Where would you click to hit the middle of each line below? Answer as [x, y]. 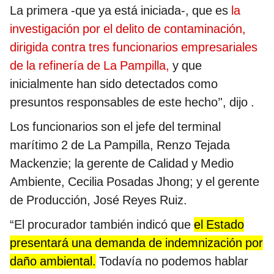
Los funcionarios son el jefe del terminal [115, 126]
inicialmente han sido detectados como [114, 83]
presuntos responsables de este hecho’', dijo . [132, 102]
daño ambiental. [53, 261]
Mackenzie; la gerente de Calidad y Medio [122, 163]
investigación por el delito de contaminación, [128, 28]
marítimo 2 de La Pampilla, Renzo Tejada [120, 145]
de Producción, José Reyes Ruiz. [98, 200]
